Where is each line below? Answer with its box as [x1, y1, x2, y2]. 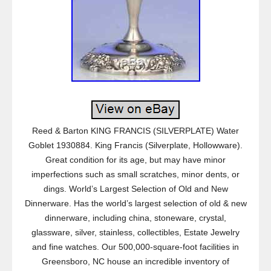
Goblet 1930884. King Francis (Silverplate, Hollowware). [28, 140, 243, 150]
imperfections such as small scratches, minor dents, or [31, 169, 240, 179]
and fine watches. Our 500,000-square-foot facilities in [32, 242, 239, 252]
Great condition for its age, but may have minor [45, 155, 226, 165]
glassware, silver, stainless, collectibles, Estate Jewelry [31, 227, 240, 237]
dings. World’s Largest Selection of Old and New [43, 184, 228, 194]
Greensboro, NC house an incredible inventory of [42, 256, 229, 266]
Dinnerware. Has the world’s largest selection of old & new [24, 198, 247, 208]
